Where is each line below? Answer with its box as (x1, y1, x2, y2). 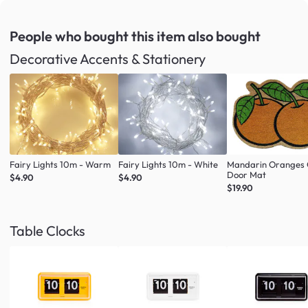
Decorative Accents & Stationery (10, 50, 206, 68)
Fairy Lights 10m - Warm (10, 158, 111, 170)
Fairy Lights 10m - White (118, 158, 219, 170)
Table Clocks (10, 222, 85, 240)
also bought (188, 27, 261, 45)
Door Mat (227, 168, 267, 180)
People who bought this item (10, 27, 188, 45)
